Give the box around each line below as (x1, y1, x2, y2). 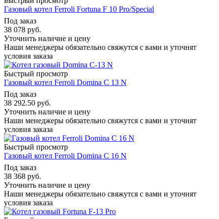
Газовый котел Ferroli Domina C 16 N (4, 151, 127, 160)
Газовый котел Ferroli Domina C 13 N (4, 78, 127, 87)
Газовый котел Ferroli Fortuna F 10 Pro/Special (4, 4, 154, 13)
